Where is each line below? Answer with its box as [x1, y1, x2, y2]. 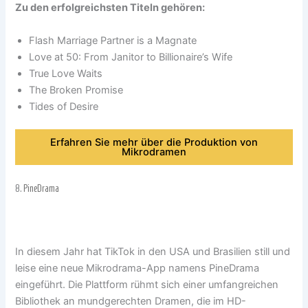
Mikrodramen [122, 146, 186, 159]
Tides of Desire [29, 100, 99, 113]
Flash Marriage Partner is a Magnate [29, 34, 197, 47]
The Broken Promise [29, 83, 124, 96]
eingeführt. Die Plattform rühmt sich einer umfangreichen [15, 278, 279, 291]
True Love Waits [29, 67, 103, 80]
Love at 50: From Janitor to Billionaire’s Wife [29, 50, 233, 63]
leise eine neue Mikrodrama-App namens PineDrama [15, 262, 260, 275]
